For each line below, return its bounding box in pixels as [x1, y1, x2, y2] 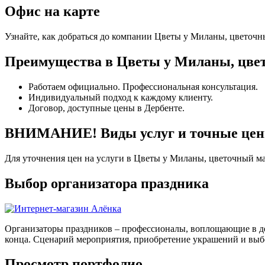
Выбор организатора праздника [5, 175, 209, 191]
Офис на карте [5, 4, 100, 20]
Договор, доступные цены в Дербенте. [28, 102, 185, 113]
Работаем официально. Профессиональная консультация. [28, 81, 258, 92]
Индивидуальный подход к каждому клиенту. [28, 92, 213, 102]
